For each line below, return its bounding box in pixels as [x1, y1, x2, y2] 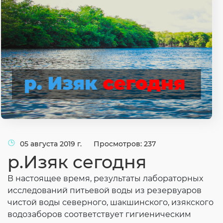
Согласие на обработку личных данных [49, 2, 172, 10]
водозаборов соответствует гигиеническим [7, 209, 191, 219]
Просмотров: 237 [94, 139, 156, 148]
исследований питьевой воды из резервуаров [7, 185, 202, 195]
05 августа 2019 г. [20, 139, 84, 148]
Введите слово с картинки [32, 15, 147, 25]
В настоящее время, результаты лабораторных [7, 173, 203, 183]
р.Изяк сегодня [7, 151, 146, 173]
